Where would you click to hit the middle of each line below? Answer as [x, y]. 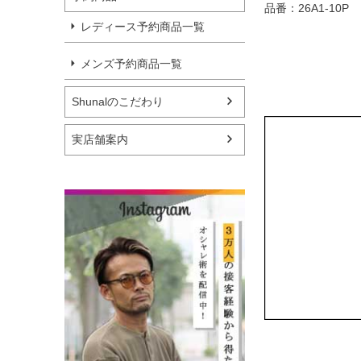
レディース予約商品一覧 [143, 26]
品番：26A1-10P [307, 8]
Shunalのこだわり [118, 101]
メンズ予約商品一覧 [131, 63]
